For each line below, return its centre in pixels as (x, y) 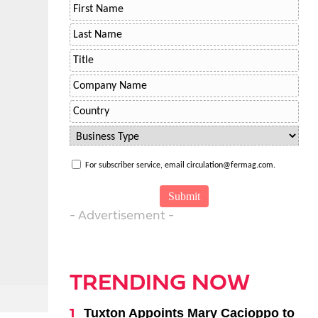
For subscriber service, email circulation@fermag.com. (180, 165)
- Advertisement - (121, 216)
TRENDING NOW (159, 284)
